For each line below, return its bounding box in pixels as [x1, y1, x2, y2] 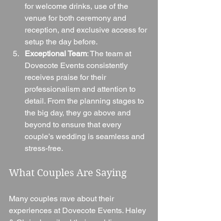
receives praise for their [25, 72, 108, 82]
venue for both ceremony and [25, 13, 128, 23]
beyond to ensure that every [25, 119, 123, 129]
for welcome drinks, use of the [25, 1, 130, 11]
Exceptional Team [25, 48, 87, 58]
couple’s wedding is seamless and [25, 131, 147, 141]
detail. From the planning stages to [25, 96, 146, 106]
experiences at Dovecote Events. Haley [9, 205, 148, 215]
